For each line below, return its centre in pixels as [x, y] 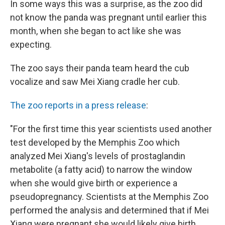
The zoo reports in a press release [78, 105]
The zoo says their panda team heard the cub [100, 68]
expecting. [31, 45]
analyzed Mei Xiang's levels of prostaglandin [98, 156]
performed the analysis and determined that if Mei [109, 210]
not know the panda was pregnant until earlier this [108, 18]
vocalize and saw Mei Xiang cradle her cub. [95, 82]
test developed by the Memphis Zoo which [95, 143]
